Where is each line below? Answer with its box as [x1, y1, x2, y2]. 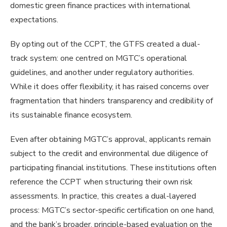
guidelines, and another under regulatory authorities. [10, 66, 194, 78]
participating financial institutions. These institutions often [10, 162, 216, 173]
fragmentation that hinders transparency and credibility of [10, 95, 213, 106]
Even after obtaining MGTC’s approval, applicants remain [10, 133, 211, 145]
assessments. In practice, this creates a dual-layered [10, 190, 196, 202]
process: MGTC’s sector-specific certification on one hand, [10, 204, 214, 216]
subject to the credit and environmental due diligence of [10, 147, 208, 159]
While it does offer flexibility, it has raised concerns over [10, 81, 209, 92]
